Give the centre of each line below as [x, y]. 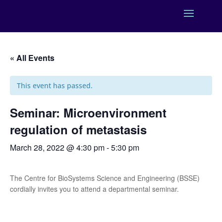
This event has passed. [55, 85]
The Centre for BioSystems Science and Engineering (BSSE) [105, 178]
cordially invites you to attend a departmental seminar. [94, 189]
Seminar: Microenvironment [88, 112]
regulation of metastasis [78, 129]
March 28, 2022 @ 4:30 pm [57, 147]
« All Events [32, 58]
